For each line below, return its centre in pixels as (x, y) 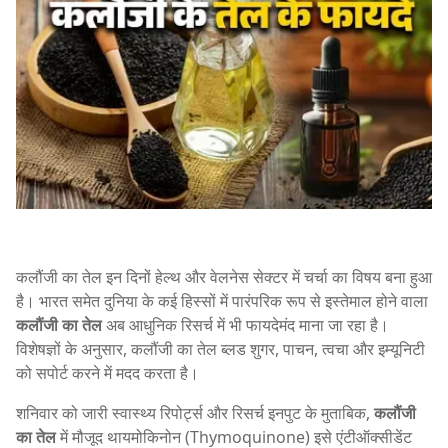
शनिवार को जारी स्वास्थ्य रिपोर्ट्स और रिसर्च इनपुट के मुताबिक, (195, 412)
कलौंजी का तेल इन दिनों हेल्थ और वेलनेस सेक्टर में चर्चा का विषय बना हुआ (224, 276)
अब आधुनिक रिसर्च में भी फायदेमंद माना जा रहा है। (245, 324)
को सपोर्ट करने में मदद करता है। (107, 372)
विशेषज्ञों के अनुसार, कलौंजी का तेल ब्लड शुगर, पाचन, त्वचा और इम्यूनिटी (220, 348)
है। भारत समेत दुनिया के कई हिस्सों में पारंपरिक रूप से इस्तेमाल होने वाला (222, 300)
